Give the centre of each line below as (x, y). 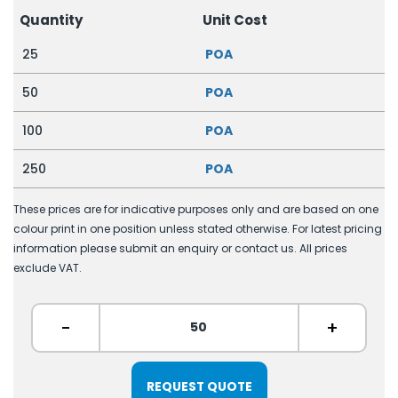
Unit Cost (235, 20)
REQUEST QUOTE (199, 386)
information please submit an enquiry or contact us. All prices (180, 249)
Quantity (51, 20)
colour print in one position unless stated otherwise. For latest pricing (198, 229)
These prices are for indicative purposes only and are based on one (196, 210)
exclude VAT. (48, 268)
